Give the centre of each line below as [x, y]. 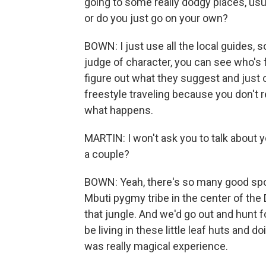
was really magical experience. [156, 246]
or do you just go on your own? [156, 18]
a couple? [107, 154]
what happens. [119, 110]
